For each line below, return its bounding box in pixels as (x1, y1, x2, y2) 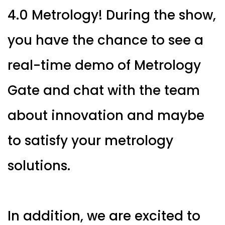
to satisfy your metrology (8, 131, 173, 150)
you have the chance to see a (8, 31, 203, 49)
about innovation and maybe (8, 106, 204, 125)
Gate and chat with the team (8, 81, 200, 99)
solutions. (8, 156, 70, 175)
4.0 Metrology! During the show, (8, 6, 216, 24)
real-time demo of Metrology (8, 56, 201, 74)
